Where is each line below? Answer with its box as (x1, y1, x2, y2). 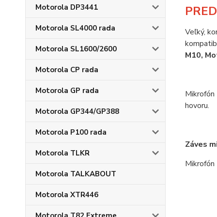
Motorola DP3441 (35, 2, 98, 12)
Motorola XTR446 (35, 190, 98, 200)
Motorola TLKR (35, 148, 90, 158)
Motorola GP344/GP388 (35, 107, 119, 116)
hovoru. (185, 100, 209, 111)
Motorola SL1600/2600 (35, 44, 117, 54)
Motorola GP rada (35, 86, 99, 95)
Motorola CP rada (35, 65, 98, 75)
